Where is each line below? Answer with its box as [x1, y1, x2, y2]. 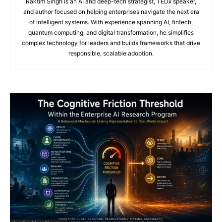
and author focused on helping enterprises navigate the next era [23, 8, 199, 15]
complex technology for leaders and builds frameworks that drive [22, 39, 200, 47]
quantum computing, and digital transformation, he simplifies [28, 29, 194, 36]
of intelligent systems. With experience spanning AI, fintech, [29, 18, 193, 26]
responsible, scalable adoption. [68, 50, 154, 57]
